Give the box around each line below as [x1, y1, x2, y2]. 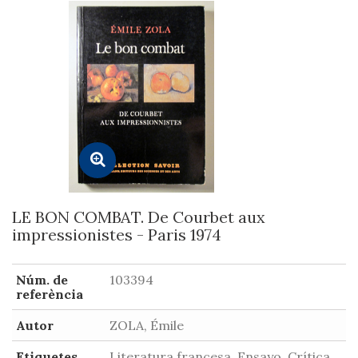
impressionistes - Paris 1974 [12, 225, 221, 245]
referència [16, 286, 83, 302]
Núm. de [16, 272, 68, 288]
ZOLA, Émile [109, 317, 184, 333]
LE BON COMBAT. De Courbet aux [12, 207, 265, 227]
